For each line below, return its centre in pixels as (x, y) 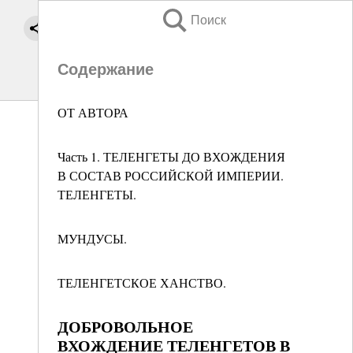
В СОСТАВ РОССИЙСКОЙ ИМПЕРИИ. (171, 175)
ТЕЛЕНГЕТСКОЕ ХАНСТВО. (142, 282)
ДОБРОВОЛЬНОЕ (125, 327)
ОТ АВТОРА (93, 112)
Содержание (106, 69)
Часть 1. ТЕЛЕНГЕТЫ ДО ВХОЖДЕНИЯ (171, 156)
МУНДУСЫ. (92, 238)
